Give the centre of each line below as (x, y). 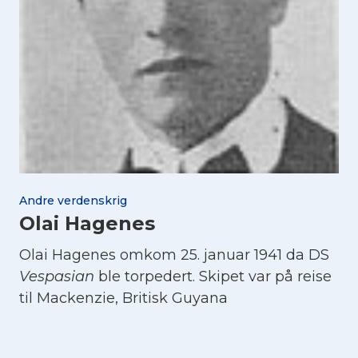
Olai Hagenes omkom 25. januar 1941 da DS (174, 255)
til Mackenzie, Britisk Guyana (123, 298)
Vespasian (57, 276)
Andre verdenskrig (73, 200)
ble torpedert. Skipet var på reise (213, 276)
